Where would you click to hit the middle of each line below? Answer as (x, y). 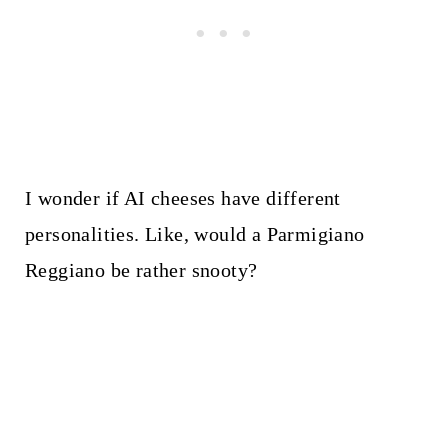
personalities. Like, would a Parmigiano (194, 234)
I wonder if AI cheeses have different (182, 198)
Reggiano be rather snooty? (141, 270)
